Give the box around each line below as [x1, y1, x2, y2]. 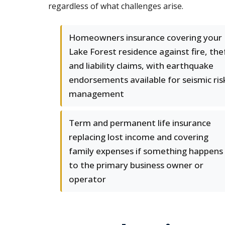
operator [69, 173, 106, 185]
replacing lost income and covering [69, 131, 208, 143]
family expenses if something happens [69, 145, 223, 157]
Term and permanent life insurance [69, 117, 211, 129]
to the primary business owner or [69, 159, 203, 171]
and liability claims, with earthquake [69, 60, 213, 71]
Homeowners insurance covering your [69, 32, 222, 43]
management [69, 88, 124, 99]
